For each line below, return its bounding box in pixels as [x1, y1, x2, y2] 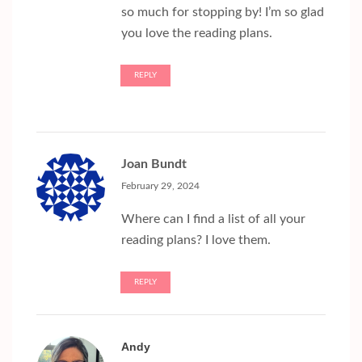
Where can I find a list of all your [121, 213, 305, 226]
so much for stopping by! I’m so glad [121, 6, 324, 19]
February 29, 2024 [121, 181, 200, 192]
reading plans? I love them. [121, 234, 271, 247]
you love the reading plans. [121, 27, 272, 40]
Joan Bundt [121, 158, 187, 171]
